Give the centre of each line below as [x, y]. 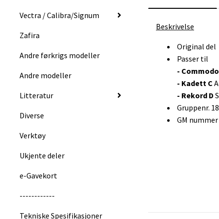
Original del [196, 47]
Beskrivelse [175, 27]
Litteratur [36, 95]
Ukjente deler [42, 155]
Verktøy [33, 135]
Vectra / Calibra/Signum [59, 15]
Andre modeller [45, 75]
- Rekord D [195, 96]
